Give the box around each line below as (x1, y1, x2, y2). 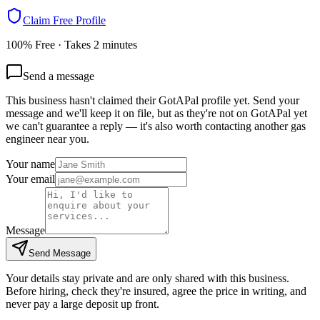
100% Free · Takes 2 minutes (6, 39, 137, 51)
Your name (6, 158, 55, 171)
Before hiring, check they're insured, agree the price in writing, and (6, 285, 306, 298)
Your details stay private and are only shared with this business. (6, 272, 289, 285)
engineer (6, 133, 44, 146)
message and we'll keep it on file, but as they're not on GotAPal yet (6, 107, 307, 120)
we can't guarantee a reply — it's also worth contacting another (6, 120, 288, 133)
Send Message (29, 248, 91, 259)
